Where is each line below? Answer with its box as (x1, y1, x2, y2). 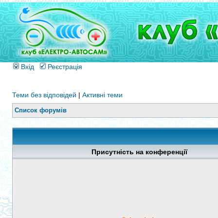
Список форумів (15, 107, 67, 114)
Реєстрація (46, 63, 82, 71)
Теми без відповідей (12, 91, 76, 99)
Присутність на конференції (91, 148, 187, 156)
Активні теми (82, 91, 123, 99)
